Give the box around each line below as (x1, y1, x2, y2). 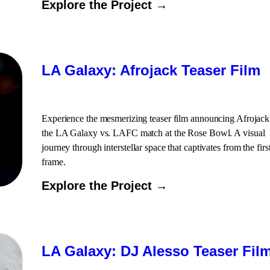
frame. (42, 157, 66, 167)
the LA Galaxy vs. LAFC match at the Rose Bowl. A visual (42, 128, 265, 138)
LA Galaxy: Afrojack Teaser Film (42, 62, 260, 78)
